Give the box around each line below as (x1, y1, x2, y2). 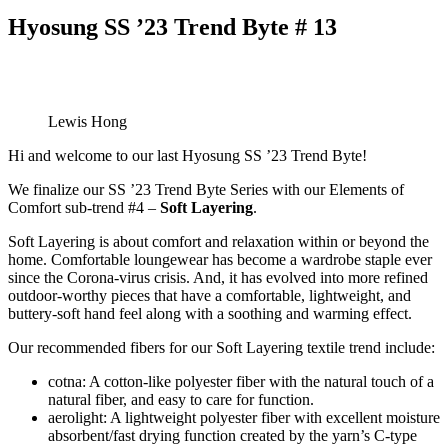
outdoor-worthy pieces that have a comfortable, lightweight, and (8, 286, 411, 304)
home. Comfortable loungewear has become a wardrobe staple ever (8, 250, 432, 268)
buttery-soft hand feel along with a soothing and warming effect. (8, 304, 412, 322)
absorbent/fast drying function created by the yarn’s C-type (48, 426, 417, 444)
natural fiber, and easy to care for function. (48, 390, 318, 408)
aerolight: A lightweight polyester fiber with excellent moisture (48, 408, 440, 426)
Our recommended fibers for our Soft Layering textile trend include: (8, 338, 435, 356)
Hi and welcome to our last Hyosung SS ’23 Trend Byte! (8, 146, 371, 164)
